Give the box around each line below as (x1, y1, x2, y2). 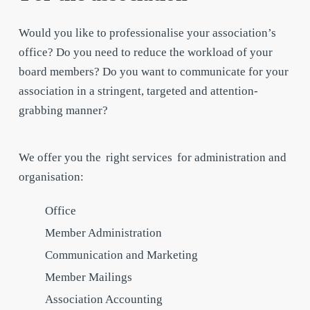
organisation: (18, 170, 84, 183)
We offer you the (18, 151, 104, 164)
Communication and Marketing (44, 248, 198, 262)
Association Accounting (44, 293, 163, 306)
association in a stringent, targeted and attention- (18, 84, 258, 98)
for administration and (174, 151, 286, 164)
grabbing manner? (18, 104, 108, 117)
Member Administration (44, 226, 162, 239)
